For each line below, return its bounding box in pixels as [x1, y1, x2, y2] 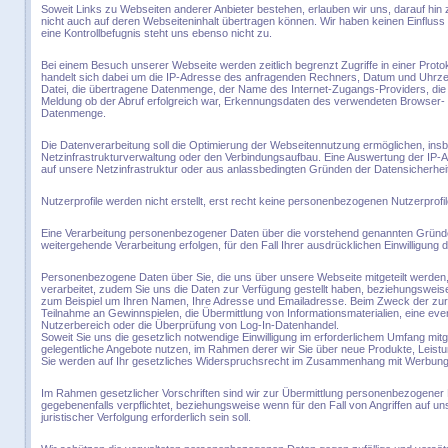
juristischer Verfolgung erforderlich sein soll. [41, 411, 251, 423]
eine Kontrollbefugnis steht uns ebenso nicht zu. [41, 27, 272, 39]
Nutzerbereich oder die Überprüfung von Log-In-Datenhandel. [41, 319, 339, 331]
